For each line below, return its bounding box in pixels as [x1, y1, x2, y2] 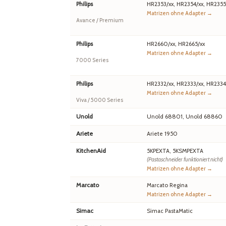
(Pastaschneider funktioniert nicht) [147, 156, 223, 163]
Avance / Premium [76, 17, 124, 24]
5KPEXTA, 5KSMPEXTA [147, 147, 203, 155]
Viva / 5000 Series [76, 96, 123, 104]
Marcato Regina [147, 182, 188, 189]
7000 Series [76, 56, 108, 64]
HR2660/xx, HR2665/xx [147, 40, 205, 48]
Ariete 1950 [147, 130, 178, 138]
